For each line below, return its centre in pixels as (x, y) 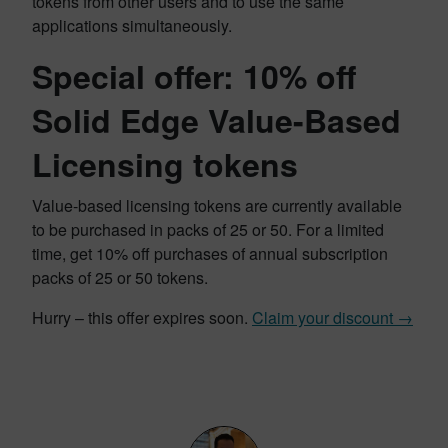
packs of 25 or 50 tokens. (120, 277)
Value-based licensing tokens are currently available (217, 205)
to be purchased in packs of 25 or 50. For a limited (208, 229)
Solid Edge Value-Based (216, 120)
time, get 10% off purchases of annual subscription (210, 253)
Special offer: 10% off (194, 76)
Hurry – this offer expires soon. (142, 317)
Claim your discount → (332, 317)
